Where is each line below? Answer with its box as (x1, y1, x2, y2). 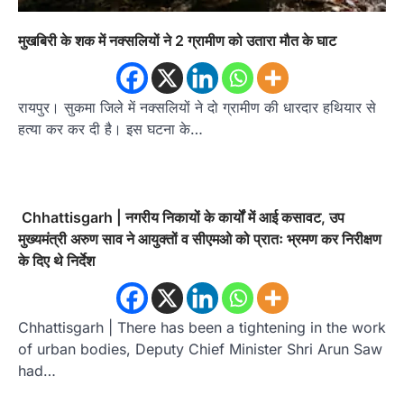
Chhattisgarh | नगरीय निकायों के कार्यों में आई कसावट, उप (18, 208, 344, 227)
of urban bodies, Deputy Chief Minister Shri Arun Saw (18, 340, 382, 359)
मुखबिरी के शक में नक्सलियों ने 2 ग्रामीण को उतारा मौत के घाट (18, 32, 336, 50)
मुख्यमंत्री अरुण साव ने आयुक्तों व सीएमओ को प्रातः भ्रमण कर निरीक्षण (18, 230, 381, 249)
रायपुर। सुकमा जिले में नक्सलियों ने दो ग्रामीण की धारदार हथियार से (18, 98, 376, 117)
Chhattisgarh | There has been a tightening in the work (18, 318, 386, 337)
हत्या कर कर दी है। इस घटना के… (18, 120, 203, 139)
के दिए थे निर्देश (18, 252, 95, 271)
